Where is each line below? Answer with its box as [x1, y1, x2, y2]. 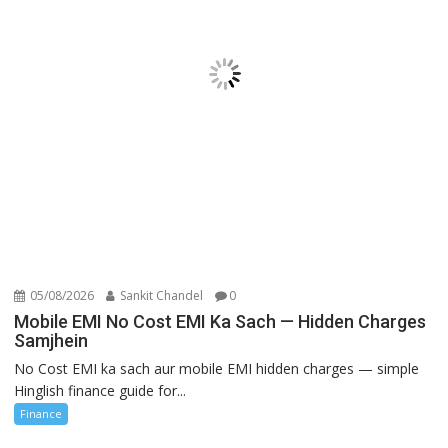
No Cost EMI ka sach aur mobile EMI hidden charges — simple [14, 359, 420, 379]
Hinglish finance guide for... [14, 381, 187, 401]
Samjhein [14, 330, 89, 352]
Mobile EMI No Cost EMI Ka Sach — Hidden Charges [14, 311, 427, 333]
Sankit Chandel [117, 287, 204, 305]
